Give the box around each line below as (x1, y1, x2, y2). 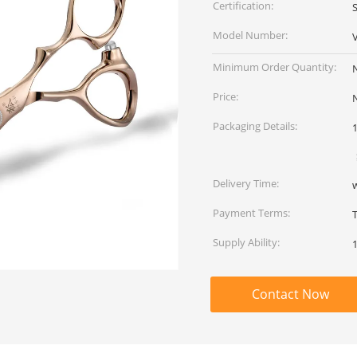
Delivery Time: (213, 176, 279, 190)
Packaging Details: (213, 119, 297, 133)
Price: (213, 89, 238, 104)
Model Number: (213, 28, 288, 42)
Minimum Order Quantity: (213, 60, 336, 74)
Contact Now (251, 285, 329, 303)
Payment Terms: (213, 206, 290, 220)
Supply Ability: (213, 235, 280, 249)
